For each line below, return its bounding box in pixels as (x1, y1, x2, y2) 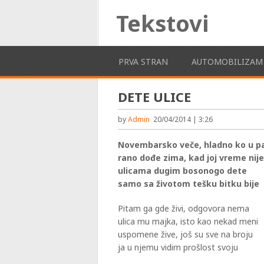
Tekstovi (115, 8, 209, 38)
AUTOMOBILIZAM (192, 56, 263, 67)
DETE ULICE (118, 88, 192, 105)
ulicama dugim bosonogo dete (118, 165, 247, 176)
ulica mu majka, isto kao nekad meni (118, 216, 259, 227)
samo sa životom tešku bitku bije (118, 178, 260, 189)
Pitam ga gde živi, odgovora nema (118, 203, 250, 214)
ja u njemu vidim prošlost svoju (118, 242, 239, 253)
